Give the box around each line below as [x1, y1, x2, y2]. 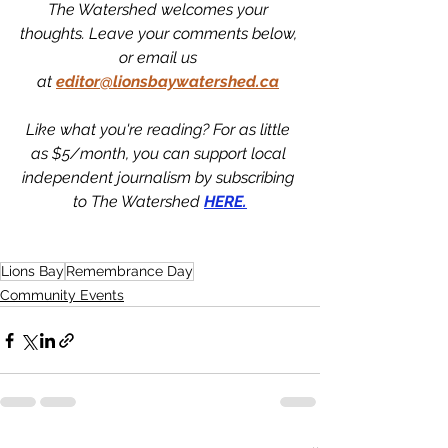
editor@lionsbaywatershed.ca [56, 72, 279, 92]
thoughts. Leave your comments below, [19, 24, 301, 44]
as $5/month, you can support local [30, 144, 290, 164]
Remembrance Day [66, 263, 193, 280]
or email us [119, 48, 201, 68]
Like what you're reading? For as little [26, 120, 294, 140]
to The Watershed [73, 192, 204, 212]
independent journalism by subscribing [22, 168, 298, 188]
